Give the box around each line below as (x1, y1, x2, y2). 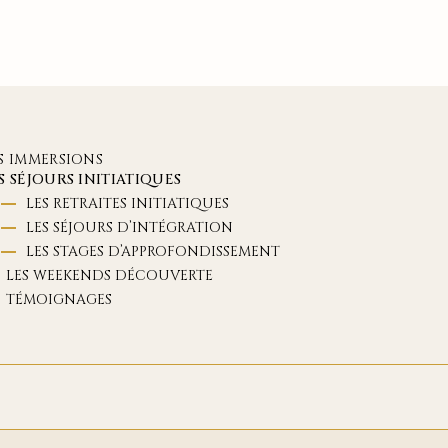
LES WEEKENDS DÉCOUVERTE (5, 266, 213, 285)
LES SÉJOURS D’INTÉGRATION (25, 218, 233, 237)
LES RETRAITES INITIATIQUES (25, 194, 229, 213)
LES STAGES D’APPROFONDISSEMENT (25, 242, 280, 261)
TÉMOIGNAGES (5, 290, 112, 309)
